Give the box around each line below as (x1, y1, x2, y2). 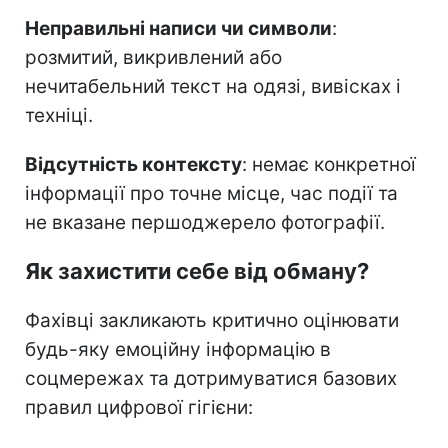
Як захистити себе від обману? (25, 258, 369, 285)
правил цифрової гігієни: (25, 396, 253, 420)
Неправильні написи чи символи (25, 17, 332, 41)
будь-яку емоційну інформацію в (25, 338, 331, 362)
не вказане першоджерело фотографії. (25, 211, 385, 235)
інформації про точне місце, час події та (25, 182, 398, 206)
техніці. (25, 104, 93, 128)
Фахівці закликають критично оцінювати (25, 309, 399, 333)
